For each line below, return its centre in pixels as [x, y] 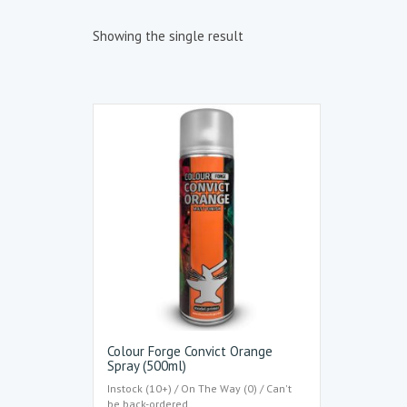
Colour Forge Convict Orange [190, 352]
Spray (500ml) [147, 366]
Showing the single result [168, 36]
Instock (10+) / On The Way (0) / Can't [199, 388]
